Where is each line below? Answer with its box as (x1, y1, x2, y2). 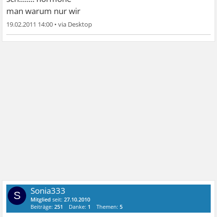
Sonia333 (31, 185, 66, 197)
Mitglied (31, 196, 51, 203)
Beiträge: (31, 203, 55, 211)
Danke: (69, 203, 88, 211)
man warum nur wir (6, 5, 81, 17)
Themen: (96, 203, 120, 211)
